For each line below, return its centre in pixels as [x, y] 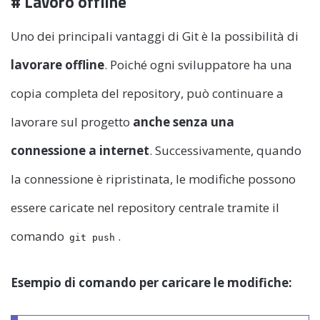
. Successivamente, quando [225, 150]
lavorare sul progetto [72, 121]
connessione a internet [80, 150]
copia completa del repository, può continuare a [147, 93]
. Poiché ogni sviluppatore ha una [198, 64]
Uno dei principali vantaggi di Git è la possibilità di [155, 36]
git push [92, 237]
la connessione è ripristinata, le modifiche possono [153, 179]
